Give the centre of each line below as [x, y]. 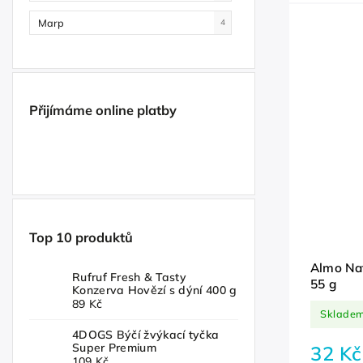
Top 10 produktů [81, 237]
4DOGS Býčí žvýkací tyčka [146, 335]
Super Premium [114, 348]
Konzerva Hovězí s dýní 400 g [155, 290]
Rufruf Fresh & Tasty [130, 278]
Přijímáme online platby [103, 111]
